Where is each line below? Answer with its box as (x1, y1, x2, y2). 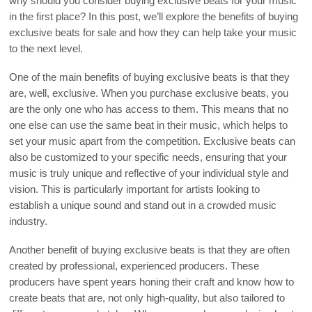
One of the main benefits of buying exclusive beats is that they (9, 71, 290, 83)
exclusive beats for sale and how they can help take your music (9, 26, 297, 38)
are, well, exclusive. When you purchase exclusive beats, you (9, 87, 289, 99)
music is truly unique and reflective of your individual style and (9, 167, 289, 179)
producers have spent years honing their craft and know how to (9, 276, 295, 288)
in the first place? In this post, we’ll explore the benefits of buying (9, 10, 299, 22)
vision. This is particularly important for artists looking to (9, 183, 260, 195)
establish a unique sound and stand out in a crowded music (9, 199, 277, 211)
